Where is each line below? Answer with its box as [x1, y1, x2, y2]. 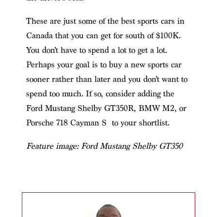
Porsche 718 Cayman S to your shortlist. [26, 117, 170, 128]
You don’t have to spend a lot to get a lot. [26, 45, 167, 55]
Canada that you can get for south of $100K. [26, 30, 181, 41]
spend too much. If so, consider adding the [26, 88, 174, 99]
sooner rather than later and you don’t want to [26, 74, 187, 84]
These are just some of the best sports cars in [26, 15, 185, 26]
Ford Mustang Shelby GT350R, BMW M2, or [26, 103, 186, 113]
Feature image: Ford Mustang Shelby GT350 [26, 140, 183, 151]
